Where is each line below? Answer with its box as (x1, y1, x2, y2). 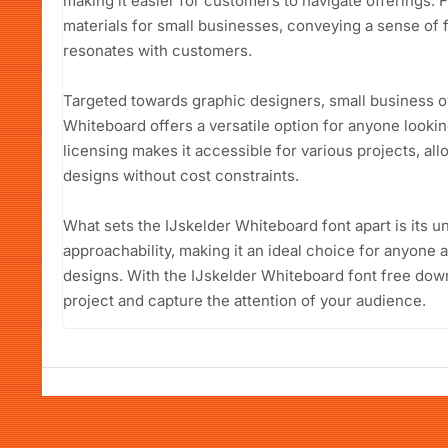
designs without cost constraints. (63, 165, 299, 185)
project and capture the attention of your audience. (63, 290, 426, 310)
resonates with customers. (63, 40, 252, 60)
